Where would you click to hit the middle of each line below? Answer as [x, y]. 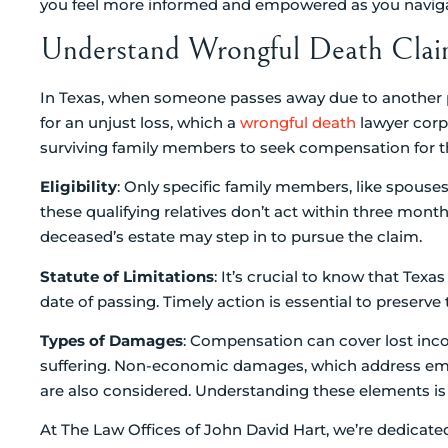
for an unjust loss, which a [140, 122]
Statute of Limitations [127, 276]
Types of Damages [111, 341]
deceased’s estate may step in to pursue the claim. [231, 237]
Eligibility [78, 187]
